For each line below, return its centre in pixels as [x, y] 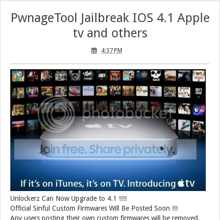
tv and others [110, 33]
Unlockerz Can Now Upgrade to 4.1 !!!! [69, 199]
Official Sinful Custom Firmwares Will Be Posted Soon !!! [94, 208]
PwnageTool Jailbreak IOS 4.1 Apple [110, 18]
